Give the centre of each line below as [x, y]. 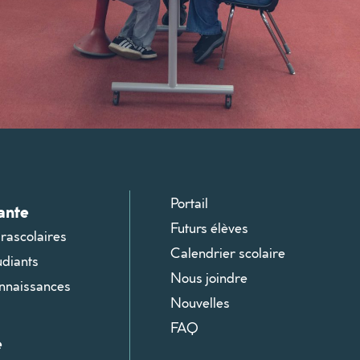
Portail [190, 202]
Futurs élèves [210, 227]
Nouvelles [200, 302]
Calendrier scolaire [228, 252]
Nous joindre [209, 277]
